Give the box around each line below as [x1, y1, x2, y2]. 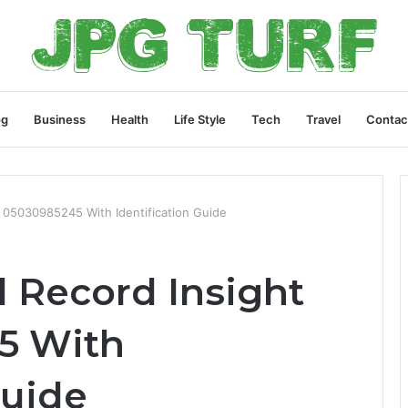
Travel [306, 112, 341, 127]
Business [34, 112, 86, 127]
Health [111, 112, 148, 127]
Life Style [174, 112, 226, 127]
